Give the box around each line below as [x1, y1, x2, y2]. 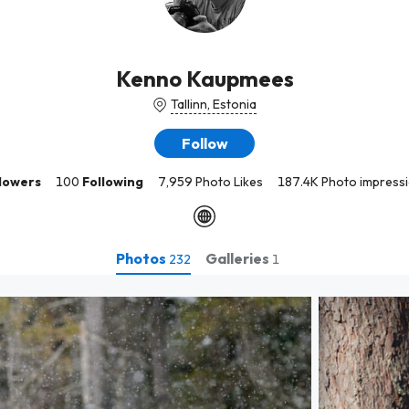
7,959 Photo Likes [158, 173, 263, 190]
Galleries [204, 248, 272, 267]
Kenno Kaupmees [115, 65, 294, 92]
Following [82, 173, 143, 190]
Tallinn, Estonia [171, 96, 257, 112]
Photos [115, 248, 169, 267]
